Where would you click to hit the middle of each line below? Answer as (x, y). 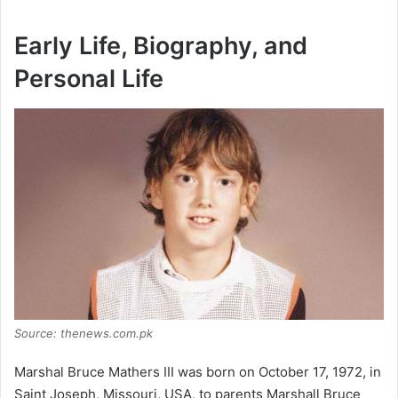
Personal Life (89, 79)
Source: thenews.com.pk (84, 334)
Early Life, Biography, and (161, 46)
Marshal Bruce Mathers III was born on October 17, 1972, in (198, 372)
